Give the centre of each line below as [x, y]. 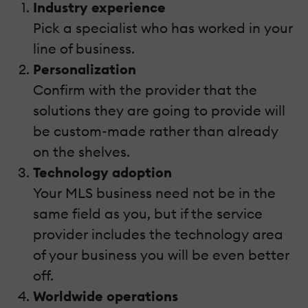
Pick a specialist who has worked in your [163, 27]
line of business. [84, 48]
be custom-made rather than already [156, 131]
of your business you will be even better [161, 254]
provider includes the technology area [158, 234]
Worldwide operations [106, 296]
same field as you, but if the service [148, 213]
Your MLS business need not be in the [154, 192]
